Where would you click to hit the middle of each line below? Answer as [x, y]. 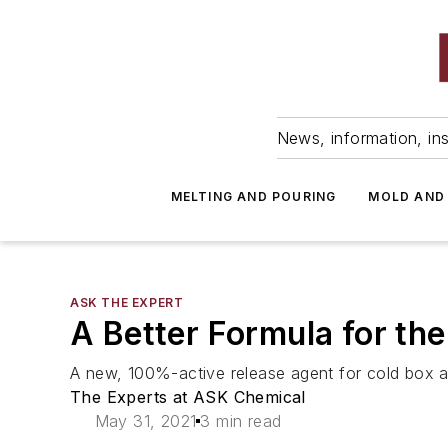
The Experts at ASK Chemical [188, 397]
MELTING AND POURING [253, 196]
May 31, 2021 [145, 421]
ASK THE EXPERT [127, 302]
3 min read [241, 421]
